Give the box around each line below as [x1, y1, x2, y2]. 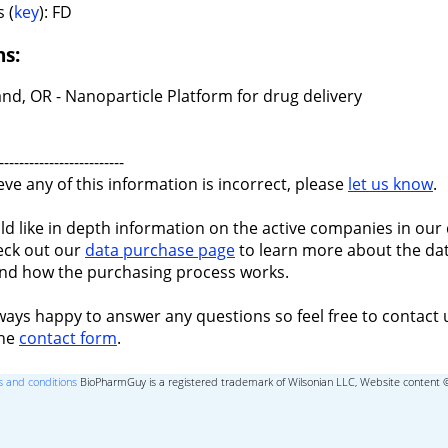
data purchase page [85, 239, 235, 262]
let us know [348, 173, 433, 196]
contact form [19, 327, 117, 350]
